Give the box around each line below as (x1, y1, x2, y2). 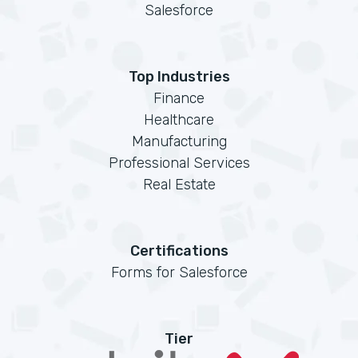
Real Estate (142, 176, 216, 193)
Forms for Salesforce (110, 264, 248, 281)
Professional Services (108, 154, 250, 172)
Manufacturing (131, 133, 227, 150)
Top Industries (128, 68, 230, 86)
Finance (153, 89, 205, 107)
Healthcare (144, 111, 214, 129)
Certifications (129, 242, 229, 260)
